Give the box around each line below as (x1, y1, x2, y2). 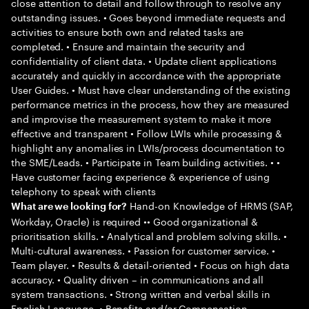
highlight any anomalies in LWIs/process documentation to (11, 139, 286, 154)
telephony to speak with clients (11, 183, 156, 198)
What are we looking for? (11, 201, 128, 211)
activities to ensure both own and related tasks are (11, 23, 244, 39)
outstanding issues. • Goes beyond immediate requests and (11, 9, 286, 24)
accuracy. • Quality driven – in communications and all (11, 271, 264, 286)
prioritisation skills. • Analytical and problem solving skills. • (11, 228, 287, 243)
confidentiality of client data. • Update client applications (11, 52, 277, 68)
